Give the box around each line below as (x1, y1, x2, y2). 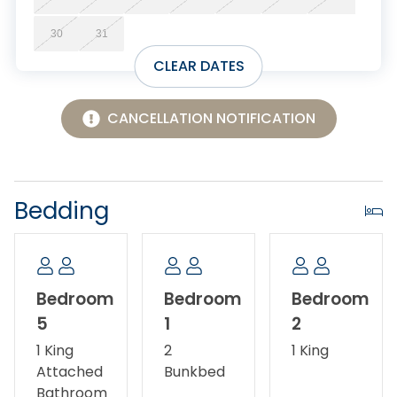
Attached (36, 361, 103, 382)
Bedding (14, 193, 109, 227)
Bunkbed (164, 361, 225, 382)
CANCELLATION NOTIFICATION (106, 107, 315, 128)
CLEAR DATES (152, 56, 245, 77)
